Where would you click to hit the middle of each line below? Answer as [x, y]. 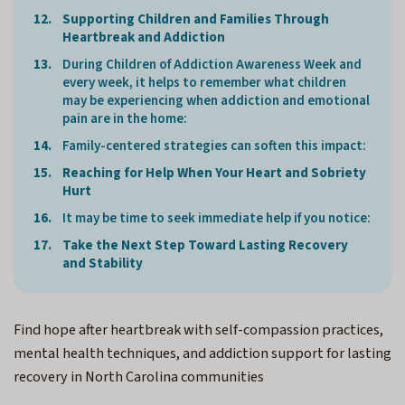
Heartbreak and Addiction [144, 38]
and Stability [103, 264]
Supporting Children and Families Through [196, 20]
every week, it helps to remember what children [204, 83]
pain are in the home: [125, 119]
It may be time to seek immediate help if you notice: [217, 219]
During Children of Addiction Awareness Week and [212, 65]
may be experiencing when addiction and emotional [216, 101]
